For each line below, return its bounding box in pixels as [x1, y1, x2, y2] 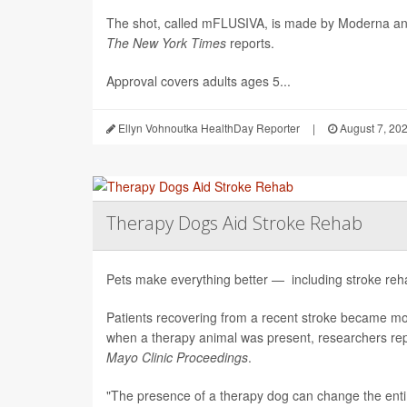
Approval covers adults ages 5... [106, 71, 291, 90]
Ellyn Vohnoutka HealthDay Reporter [115, 119, 300, 135]
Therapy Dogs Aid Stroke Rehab [106, 210, 362, 235]
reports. [230, 33, 274, 52]
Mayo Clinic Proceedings [106, 347, 248, 366]
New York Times [133, 33, 230, 52]
